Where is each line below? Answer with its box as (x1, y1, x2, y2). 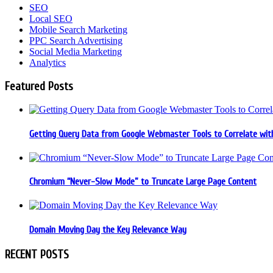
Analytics (29, 57, 66, 68)
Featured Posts (5, 79, 73, 93)
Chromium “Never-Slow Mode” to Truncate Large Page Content (29, 176, 257, 188)
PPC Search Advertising (29, 35, 122, 46)
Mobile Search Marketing (29, 24, 127, 35)
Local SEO (29, 13, 73, 24)
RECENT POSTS (5, 247, 69, 261)
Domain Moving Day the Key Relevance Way (29, 224, 186, 235)
